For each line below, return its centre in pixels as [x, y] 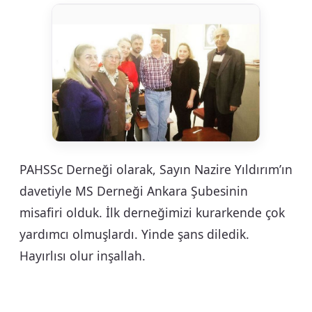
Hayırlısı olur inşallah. [83, 255]
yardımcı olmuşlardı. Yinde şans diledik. [134, 234]
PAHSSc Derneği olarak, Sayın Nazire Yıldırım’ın [156, 169]
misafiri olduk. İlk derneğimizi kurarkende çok [152, 212]
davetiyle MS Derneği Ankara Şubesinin [134, 190]
